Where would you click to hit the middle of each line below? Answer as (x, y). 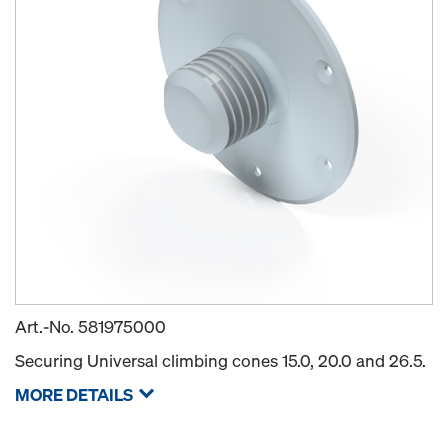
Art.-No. (46, 326)
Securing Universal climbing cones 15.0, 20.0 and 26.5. (220, 360)
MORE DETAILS (74, 394)
